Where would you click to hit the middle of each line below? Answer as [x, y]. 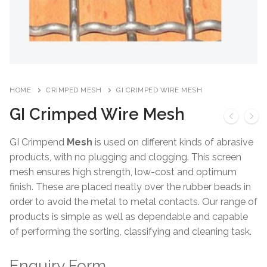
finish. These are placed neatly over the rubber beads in [130, 187]
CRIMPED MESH [74, 90]
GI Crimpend [37, 142]
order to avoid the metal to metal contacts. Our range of [133, 201]
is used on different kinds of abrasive [173, 142]
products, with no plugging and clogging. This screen [125, 157]
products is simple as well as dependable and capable [129, 216]
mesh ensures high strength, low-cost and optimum [123, 172]
